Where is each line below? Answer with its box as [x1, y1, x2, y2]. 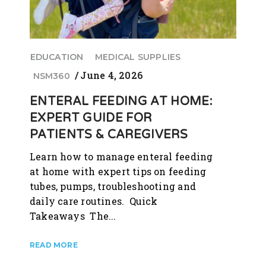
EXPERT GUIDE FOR [30, 110, 152, 125]
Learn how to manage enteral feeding [30, 150, 213, 163]
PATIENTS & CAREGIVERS [30, 127, 191, 142]
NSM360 [33, 71, 70, 82]
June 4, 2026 [80, 69, 143, 82]
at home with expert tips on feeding [30, 164, 207, 178]
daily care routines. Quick [30, 194, 158, 207]
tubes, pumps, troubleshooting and [30, 179, 196, 192]
